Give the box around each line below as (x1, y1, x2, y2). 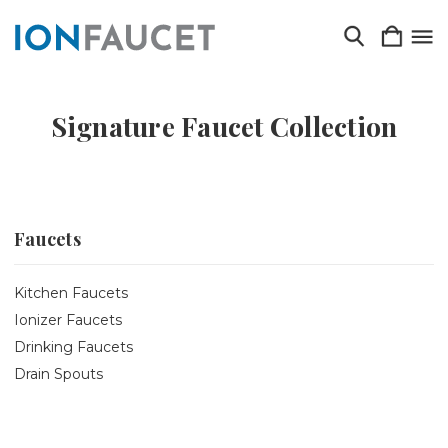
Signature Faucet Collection (50, 108, 398, 144)
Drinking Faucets (14, 337, 133, 356)
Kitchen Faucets (14, 283, 128, 302)
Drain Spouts (14, 364, 103, 383)
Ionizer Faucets (14, 310, 122, 329)
